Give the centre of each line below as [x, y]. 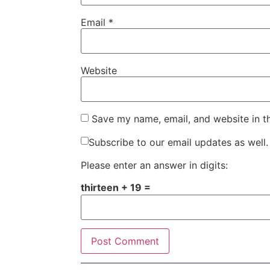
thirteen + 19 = [116, 187]
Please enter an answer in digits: [155, 165]
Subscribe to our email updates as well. [179, 142]
